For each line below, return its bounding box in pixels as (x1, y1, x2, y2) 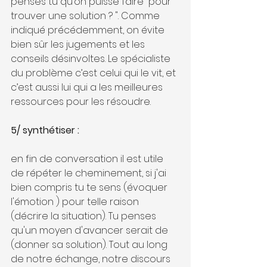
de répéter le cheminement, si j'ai (11, 166, 169, 180)
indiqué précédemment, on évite (11, 23, 167, 37)
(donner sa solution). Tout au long (11, 237, 170, 252)
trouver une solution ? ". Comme (11, 8, 162, 23)
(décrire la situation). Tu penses (11, 209, 159, 223)
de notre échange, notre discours (11, 252, 173, 266)
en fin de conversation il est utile (11, 151, 166, 166)
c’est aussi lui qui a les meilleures (11, 80, 165, 94)
